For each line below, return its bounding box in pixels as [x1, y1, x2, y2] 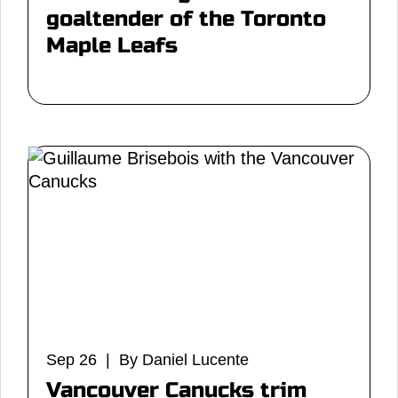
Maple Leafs [46, 33, 178, 59]
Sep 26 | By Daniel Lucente [46, 351, 249, 369]
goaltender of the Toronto [46, 6, 326, 32]
